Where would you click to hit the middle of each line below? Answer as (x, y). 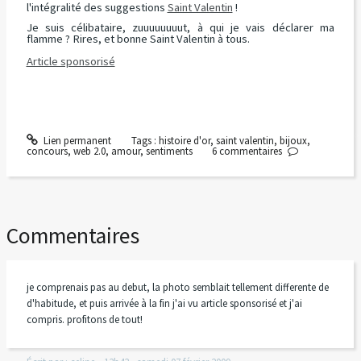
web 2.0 (89, 151)
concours (47, 151)
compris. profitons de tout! (84, 320)
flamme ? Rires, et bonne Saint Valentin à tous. (138, 38)
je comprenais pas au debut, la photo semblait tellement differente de (177, 288)
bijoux (293, 141)
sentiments (169, 151)
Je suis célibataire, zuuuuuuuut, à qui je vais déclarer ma (180, 27)
